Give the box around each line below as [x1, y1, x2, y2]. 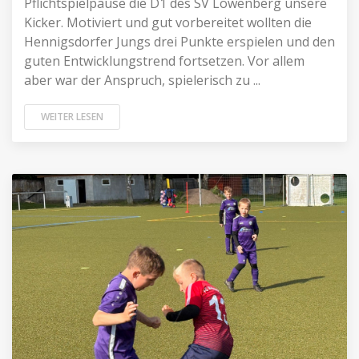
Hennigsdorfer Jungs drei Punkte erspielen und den [24, 33, 335, 50]
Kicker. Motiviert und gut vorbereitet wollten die [24, 14, 312, 31]
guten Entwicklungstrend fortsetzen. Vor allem [24, 52, 305, 70]
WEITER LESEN [41, 110, 103, 123]
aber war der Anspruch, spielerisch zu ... [24, 71, 260, 89]
